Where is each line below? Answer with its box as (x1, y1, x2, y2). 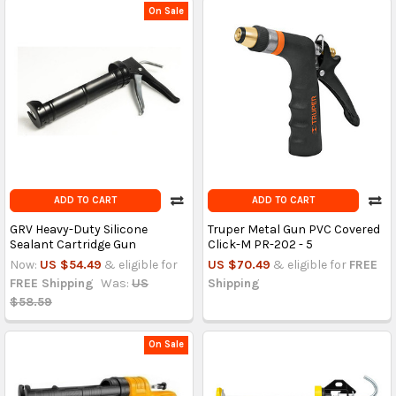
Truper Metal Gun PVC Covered (207, 222, 380, 237)
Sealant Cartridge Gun (9, 237, 136, 252)
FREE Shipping (9, 275, 94, 291)
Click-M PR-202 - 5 (207, 237, 313, 252)
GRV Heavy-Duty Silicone (9, 222, 148, 237)
